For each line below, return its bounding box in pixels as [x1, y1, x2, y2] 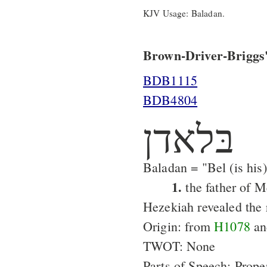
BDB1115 [143, 71, 198, 89]
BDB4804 [143, 91, 198, 108]
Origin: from [143, 217, 215, 235]
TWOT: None [143, 237, 216, 254]
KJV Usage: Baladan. [143, 7, 225, 19]
